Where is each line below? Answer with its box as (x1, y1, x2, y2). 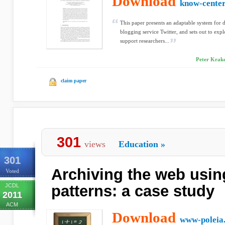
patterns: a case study (51, 182, 214, 200)
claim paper (61, 78, 86, 83)
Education (119, 139, 158, 149)
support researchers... (120, 38, 169, 44)
